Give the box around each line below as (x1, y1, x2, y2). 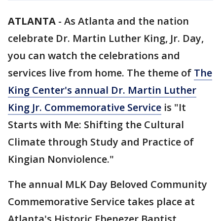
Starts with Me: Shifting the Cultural (8, 118, 184, 131)
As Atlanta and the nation (64, 14, 189, 28)
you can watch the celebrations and (8, 49, 180, 62)
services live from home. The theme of (8, 66, 194, 79)
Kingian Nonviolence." (8, 152, 114, 166)
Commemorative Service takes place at (8, 195, 195, 208)
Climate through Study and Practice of (8, 135, 194, 148)
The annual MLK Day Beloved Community (8, 178, 207, 191)
